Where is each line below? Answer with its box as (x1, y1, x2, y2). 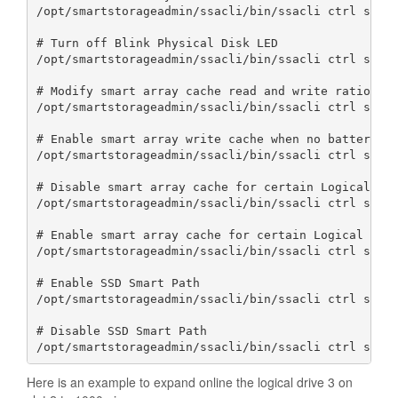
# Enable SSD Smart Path (36, 275, 200, 290)
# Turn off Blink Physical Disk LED (36, 36, 278, 50)
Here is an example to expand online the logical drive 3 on (27, 373, 353, 392)
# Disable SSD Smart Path (36, 323, 207, 338)
